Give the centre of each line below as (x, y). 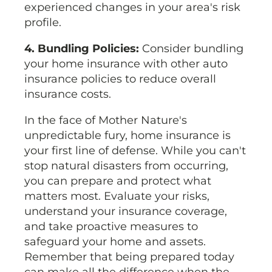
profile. (43, 23)
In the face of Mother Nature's (106, 121)
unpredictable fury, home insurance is (127, 136)
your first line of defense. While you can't (135, 151)
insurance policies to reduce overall (120, 79)
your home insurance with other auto (126, 64)
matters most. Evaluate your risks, (117, 196)
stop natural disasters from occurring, (126, 166)
